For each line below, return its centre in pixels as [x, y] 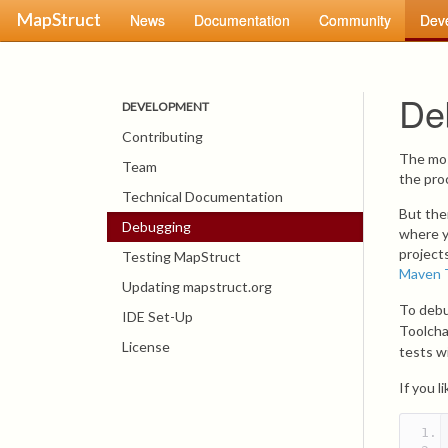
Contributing [162, 136]
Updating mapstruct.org [197, 286]
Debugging [156, 226]
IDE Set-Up [157, 316]
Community [355, 20]
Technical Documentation [202, 196]
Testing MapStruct [181, 256]
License [146, 346]
